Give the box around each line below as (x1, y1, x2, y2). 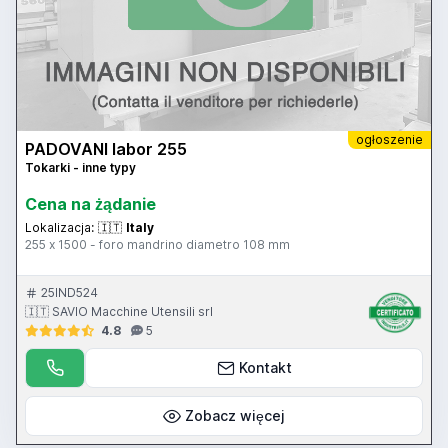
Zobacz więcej (185, 407, 285, 425)
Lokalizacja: (25, 220, 94, 236)
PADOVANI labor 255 (25, 139, 187, 160)
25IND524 (41, 285, 98, 301)
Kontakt (238, 359, 292, 377)
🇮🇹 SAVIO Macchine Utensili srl (25, 304, 213, 320)
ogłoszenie (356, 132, 423, 148)
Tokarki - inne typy (25, 160, 136, 176)
